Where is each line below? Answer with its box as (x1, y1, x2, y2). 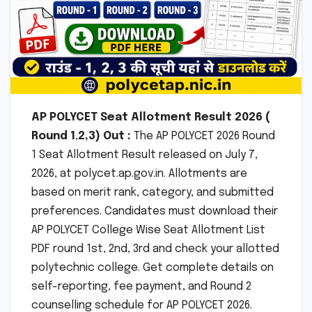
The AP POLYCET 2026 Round (131, 130, 275, 142)
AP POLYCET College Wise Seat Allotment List (31, 224, 265, 236)
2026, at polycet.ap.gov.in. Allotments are (31, 167, 247, 180)
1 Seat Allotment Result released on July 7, (31, 148, 258, 161)
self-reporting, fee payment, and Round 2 (31, 280, 251, 292)
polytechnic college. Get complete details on (31, 261, 274, 274)
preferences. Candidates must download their (31, 205, 278, 217)
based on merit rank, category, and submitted (31, 186, 274, 198)
